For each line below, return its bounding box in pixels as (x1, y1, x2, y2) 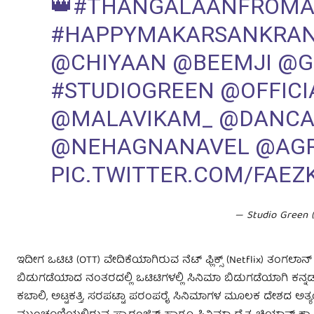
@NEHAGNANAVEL (50, 133, 250, 161)
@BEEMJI (172, 49, 272, 76)
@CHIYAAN (50, 49, 167, 76)
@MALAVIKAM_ (50, 105, 213, 132)
